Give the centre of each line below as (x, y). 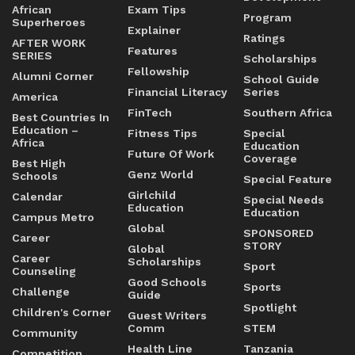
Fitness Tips (162, 133)
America (35, 97)
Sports (262, 287)
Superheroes (49, 22)
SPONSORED (279, 233)
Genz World (160, 174)
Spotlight (270, 307)
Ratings (264, 38)
